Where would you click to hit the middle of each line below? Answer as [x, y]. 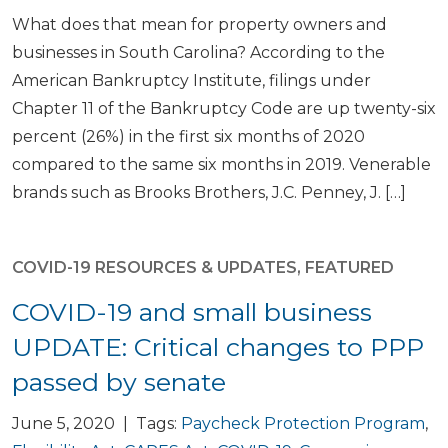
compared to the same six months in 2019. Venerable [221, 164]
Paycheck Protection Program [303, 423]
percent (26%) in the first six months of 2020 [188, 136]
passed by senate [119, 382]
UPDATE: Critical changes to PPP [218, 347]
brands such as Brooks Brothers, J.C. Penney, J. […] [209, 192]
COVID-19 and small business [192, 312]
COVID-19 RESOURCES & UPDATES [154, 267]
